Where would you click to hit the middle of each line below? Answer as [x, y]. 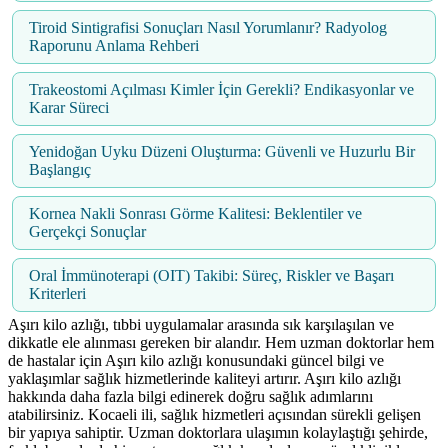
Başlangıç [60, 170]
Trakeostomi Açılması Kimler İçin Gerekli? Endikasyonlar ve [221, 90]
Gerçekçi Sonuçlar [87, 232]
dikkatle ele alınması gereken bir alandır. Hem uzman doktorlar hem [221, 343]
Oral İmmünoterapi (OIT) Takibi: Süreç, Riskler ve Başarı [211, 276]
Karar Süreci [69, 108]
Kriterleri [57, 294]
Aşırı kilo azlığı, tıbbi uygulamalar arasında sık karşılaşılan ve [201, 325]
